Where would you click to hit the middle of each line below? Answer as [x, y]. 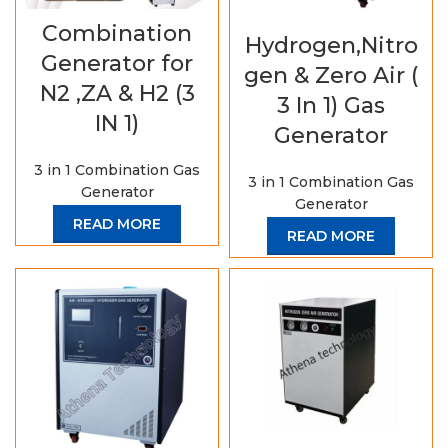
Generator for [117, 64]
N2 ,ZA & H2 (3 [117, 94]
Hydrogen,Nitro [331, 45]
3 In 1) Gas [331, 105]
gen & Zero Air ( [331, 75]
